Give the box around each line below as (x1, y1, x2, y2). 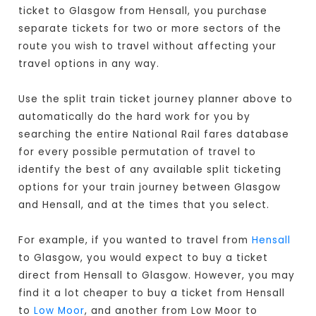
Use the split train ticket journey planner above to (18, 92, 293, 107)
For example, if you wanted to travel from (18, 233, 253, 248)
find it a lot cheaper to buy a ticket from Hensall (18, 286, 286, 300)
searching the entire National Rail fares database (18, 128, 290, 142)
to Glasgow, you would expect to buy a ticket (18, 251, 269, 265)
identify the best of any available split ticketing (18, 163, 282, 177)
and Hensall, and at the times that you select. (18, 198, 270, 212)
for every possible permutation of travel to (18, 145, 257, 159)
